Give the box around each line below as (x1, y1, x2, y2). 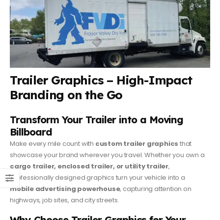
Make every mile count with (10, 139, 95, 149)
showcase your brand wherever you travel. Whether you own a (10, 150, 205, 160)
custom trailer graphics (95, 139, 179, 149)
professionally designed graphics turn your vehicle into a (10, 173, 185, 183)
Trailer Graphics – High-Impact (10, 73, 192, 88)
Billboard (10, 126, 52, 138)
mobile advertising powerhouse (10, 184, 120, 194)
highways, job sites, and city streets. (10, 195, 119, 205)
